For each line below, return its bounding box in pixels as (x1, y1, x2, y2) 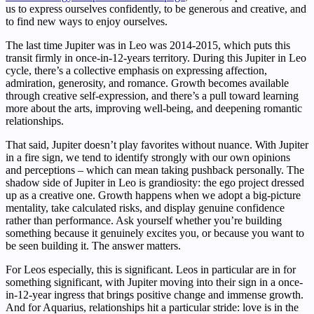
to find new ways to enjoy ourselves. (6, 15, 168, 27)
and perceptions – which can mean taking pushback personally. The (6, 163, 304, 176)
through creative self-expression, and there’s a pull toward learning (6, 89, 299, 102)
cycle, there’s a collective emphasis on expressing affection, (6, 64, 267, 76)
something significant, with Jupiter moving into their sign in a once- (6, 275, 303, 288)
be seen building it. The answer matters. (6, 239, 181, 252)
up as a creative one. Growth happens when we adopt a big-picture (6, 189, 301, 201)
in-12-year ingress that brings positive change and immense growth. (6, 288, 303, 301)
